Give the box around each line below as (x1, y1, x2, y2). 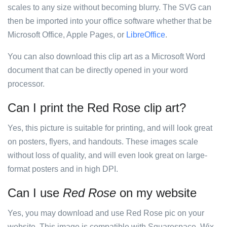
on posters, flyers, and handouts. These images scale (8, 137, 198, 146)
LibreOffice (126, 30, 165, 39)
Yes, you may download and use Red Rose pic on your (8, 209, 204, 217)
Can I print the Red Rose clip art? (8, 101, 186, 115)
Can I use (8, 186, 63, 200)
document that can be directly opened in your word (8, 66, 188, 74)
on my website (116, 186, 197, 200)
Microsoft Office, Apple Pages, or (8, 30, 126, 39)
